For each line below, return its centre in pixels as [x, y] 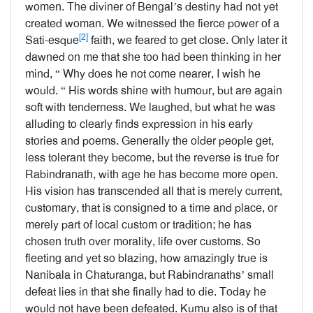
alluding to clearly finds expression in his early [139, 124]
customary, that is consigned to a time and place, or [151, 208]
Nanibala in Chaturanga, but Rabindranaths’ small [150, 275]
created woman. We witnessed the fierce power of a [152, 24]
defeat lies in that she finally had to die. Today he [146, 292]
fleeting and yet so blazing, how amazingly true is [146, 259]
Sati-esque [52, 41]
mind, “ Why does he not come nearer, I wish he [143, 74]
